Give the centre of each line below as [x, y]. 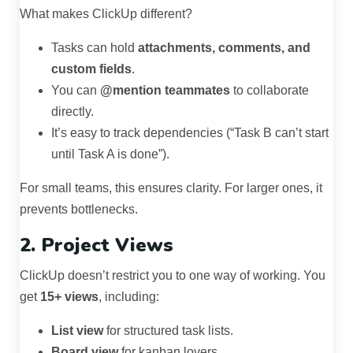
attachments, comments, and [224, 47]
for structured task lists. [168, 330]
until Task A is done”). [110, 154]
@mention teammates [165, 90]
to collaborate [269, 90]
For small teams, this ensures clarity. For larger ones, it [171, 188]
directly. [72, 111]
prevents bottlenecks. [79, 209]
